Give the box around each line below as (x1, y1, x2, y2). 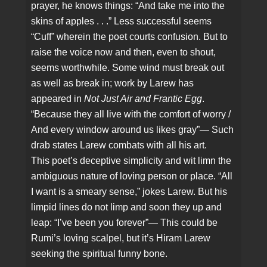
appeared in (31, 94, 85, 104)
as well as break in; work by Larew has (31, 78, 194, 89)
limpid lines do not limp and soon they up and (31, 202, 222, 213)
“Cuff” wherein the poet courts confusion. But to (31, 32, 228, 42)
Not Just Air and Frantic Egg (84, 94, 203, 104)
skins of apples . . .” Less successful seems (31, 16, 212, 27)
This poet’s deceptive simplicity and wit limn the (31, 156, 232, 166)
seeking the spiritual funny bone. (31, 249, 168, 259)
